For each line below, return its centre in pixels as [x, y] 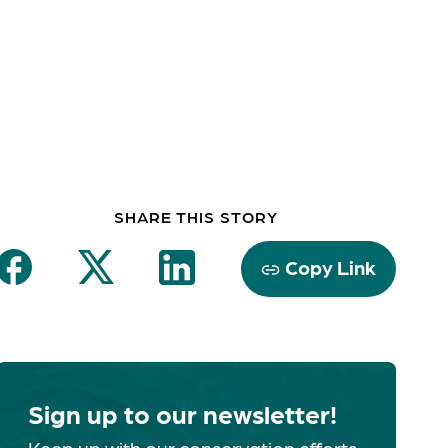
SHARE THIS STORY [196, 216]
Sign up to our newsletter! [182, 413]
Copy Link [330, 266]
